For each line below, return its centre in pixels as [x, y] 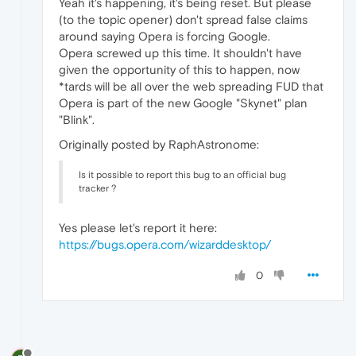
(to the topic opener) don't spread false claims [183, 20]
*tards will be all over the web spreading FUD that [191, 87]
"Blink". [77, 120]
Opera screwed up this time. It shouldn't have [180, 53]
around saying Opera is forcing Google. [164, 37]
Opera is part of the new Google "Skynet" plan [183, 103]
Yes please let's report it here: [138, 228]
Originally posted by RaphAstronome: [159, 145]
